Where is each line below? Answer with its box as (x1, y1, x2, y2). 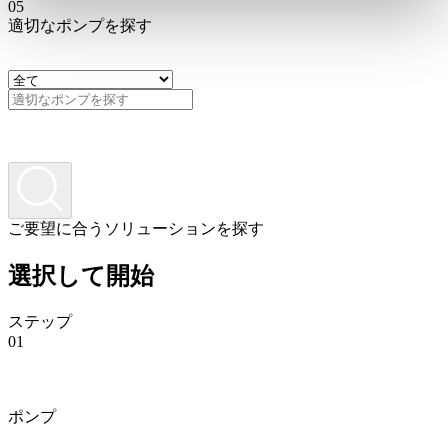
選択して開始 (8, 262, 154, 289)
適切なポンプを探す (8, 17, 152, 35)
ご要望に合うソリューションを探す (8, 220, 264, 238)
